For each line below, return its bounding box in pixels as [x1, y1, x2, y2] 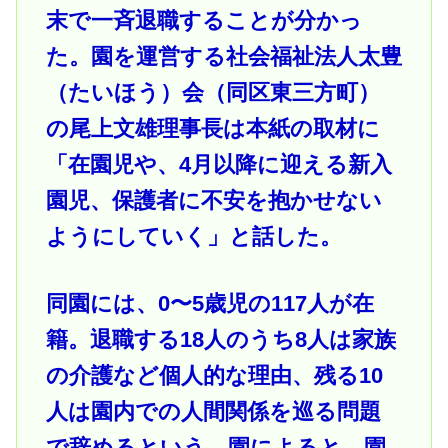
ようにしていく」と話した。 [45, 224, 342, 250]
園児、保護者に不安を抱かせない [45, 188, 382, 214]
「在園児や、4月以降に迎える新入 [45, 152, 392, 178]
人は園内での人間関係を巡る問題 [45, 399, 381, 425]
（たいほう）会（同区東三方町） [45, 80, 380, 106]
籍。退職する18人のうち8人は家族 [45, 327, 396, 353]
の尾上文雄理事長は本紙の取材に [45, 116, 380, 142]
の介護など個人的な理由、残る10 [45, 363, 383, 389]
